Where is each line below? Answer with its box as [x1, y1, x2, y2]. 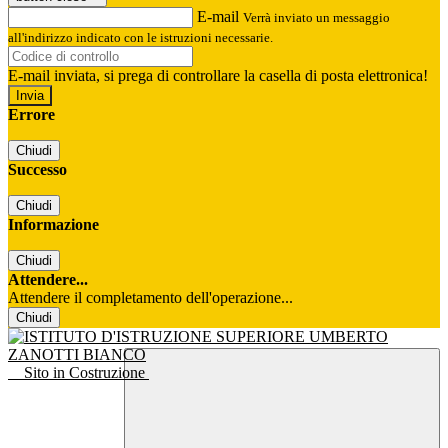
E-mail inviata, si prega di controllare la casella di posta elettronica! [8, 67, 428, 85]
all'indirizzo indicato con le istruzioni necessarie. [8, 30, 273, 46]
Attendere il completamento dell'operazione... [8, 289, 293, 307]
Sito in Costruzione [24, 364, 149, 382]
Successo [8, 161, 67, 179]
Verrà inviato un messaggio [243, 10, 390, 26]
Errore [8, 106, 55, 124]
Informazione [8, 216, 99, 234]
